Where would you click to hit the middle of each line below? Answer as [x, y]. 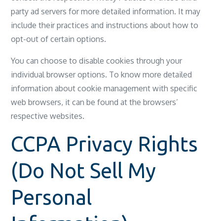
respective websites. [48, 116]
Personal [52, 197]
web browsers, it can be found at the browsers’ [95, 102]
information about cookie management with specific [104, 88]
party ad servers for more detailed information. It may [106, 11]
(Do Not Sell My [84, 170]
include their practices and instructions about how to [105, 25]
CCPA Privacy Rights [105, 144]
